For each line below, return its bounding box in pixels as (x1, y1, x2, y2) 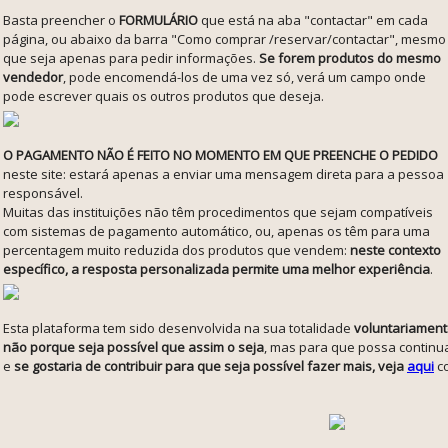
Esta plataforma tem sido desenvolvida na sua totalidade (3, 319, 354, 337)
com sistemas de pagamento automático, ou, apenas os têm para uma (3, 222, 430, 240)
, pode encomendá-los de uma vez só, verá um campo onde (63, 68, 426, 86)
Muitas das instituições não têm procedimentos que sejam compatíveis (3, 203, 433, 221)
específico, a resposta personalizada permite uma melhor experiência (3, 260, 430, 278)
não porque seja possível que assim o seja (3, 338, 264, 356)
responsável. (3, 184, 83, 202)
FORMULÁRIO (119, 11, 198, 29)
